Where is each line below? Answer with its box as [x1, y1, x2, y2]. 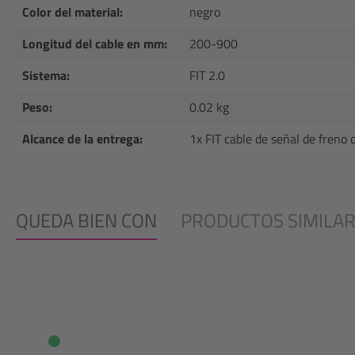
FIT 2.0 [189, 66, 225, 85]
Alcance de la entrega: [22, 129, 143, 148]
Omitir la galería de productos [35, 263, 194, 282]
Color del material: [22, 2, 123, 21]
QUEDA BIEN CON [16, 206, 157, 235]
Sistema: [22, 66, 70, 85]
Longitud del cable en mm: [22, 34, 167, 53]
